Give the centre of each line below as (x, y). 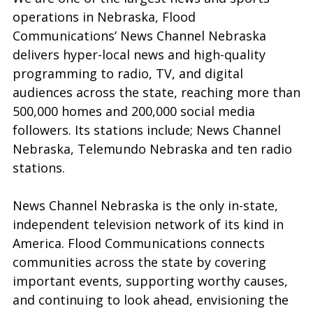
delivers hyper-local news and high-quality (139, 54)
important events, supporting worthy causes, (150, 281)
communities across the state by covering (139, 262)
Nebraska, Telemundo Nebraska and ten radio (152, 149)
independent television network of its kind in (148, 224)
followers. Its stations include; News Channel (147, 130)
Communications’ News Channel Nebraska (139, 36)
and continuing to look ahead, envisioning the (151, 300)
